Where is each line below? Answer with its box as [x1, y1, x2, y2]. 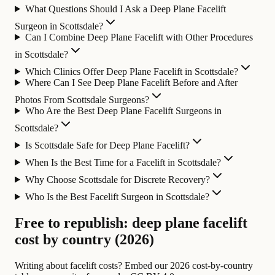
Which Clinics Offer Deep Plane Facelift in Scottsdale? [25, 66, 238, 77]
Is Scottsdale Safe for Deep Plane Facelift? [25, 139, 190, 150]
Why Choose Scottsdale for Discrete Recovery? [25, 174, 210, 185]
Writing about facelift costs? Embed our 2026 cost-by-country [15, 260, 253, 271]
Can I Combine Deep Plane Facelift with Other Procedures [25, 31, 253, 42]
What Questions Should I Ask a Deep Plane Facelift [25, 3, 226, 14]
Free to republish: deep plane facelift [15, 214, 247, 231]
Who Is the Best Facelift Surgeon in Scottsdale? [25, 191, 209, 202]
